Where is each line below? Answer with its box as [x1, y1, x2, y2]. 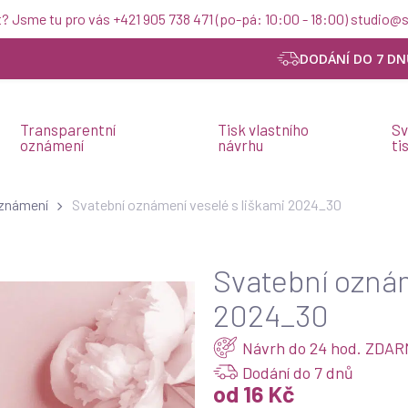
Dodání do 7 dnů [242, 362, 353, 382]
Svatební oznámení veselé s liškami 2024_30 [72, 196, 342, 214]
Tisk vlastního [217, 120, 309, 138]
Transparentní [20, 120, 117, 138]
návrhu [217, 136, 263, 154]
